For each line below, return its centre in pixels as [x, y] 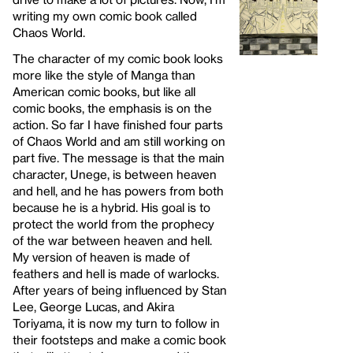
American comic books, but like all [104, 91]
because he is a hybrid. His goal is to [111, 207]
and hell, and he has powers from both [118, 190]
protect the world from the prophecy [113, 223]
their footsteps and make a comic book [119, 339]
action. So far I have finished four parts [118, 124]
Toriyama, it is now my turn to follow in [116, 323]
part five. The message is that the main [119, 157]
